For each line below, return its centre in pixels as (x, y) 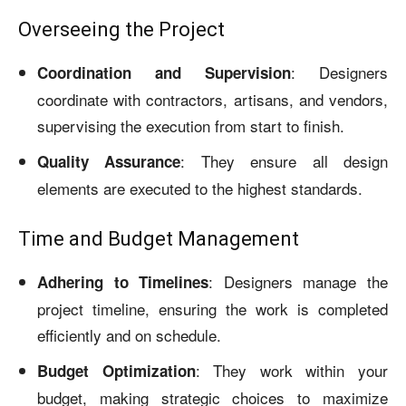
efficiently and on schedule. (129, 334)
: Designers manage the (299, 281)
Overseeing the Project (121, 29)
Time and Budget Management (159, 238)
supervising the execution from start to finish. (191, 125)
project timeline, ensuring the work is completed (213, 308)
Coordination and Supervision (164, 72)
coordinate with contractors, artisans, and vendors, (213, 99)
